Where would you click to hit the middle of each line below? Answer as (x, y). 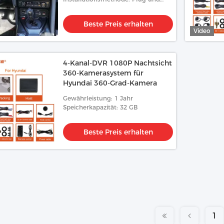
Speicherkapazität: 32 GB (100, 107)
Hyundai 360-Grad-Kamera (110, 83)
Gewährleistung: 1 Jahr (98, 98)
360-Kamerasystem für (103, 73)
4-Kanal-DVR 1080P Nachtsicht (117, 63)
